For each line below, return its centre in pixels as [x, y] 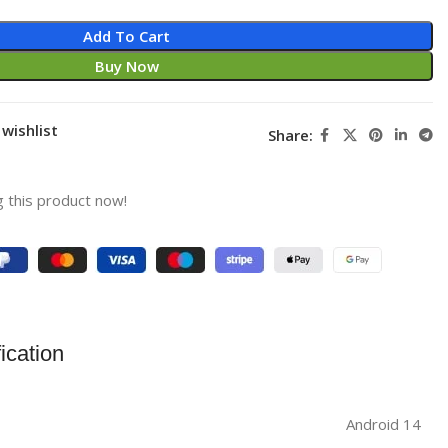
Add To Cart [127, 35]
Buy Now [126, 65]
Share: [290, 135]
